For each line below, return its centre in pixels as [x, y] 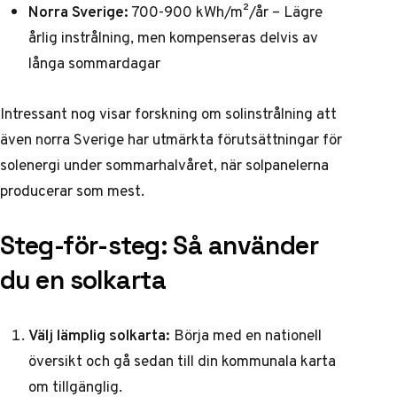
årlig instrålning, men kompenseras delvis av [173, 37]
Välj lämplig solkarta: [99, 335]
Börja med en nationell [246, 335]
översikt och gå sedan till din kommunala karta [182, 361]
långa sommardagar [94, 62]
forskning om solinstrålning [224, 113]
